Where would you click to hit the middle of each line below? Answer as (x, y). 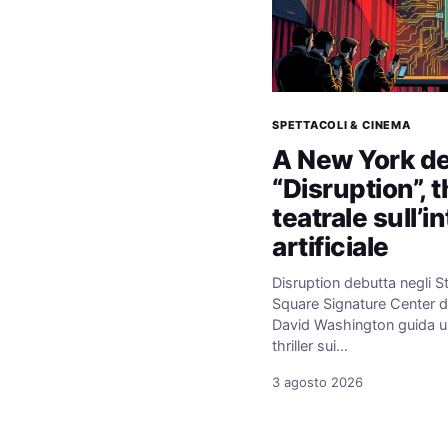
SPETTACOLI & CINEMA (341, 125)
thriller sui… (310, 346)
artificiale (330, 247)
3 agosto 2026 (317, 382)
